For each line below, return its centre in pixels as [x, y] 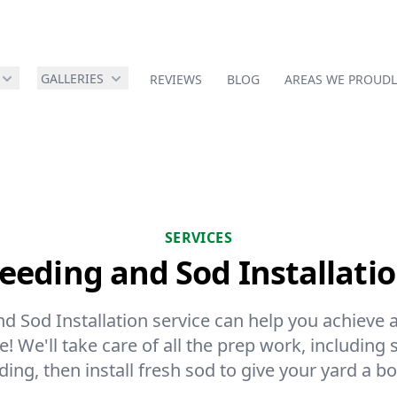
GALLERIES [72, 78]
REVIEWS [176, 79]
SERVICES [198, 237]
